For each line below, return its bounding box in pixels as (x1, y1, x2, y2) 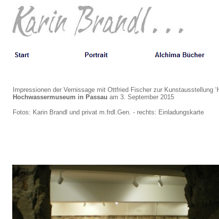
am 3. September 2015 (109, 93, 176, 101)
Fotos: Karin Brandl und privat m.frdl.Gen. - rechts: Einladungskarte (13, 109, 204, 116)
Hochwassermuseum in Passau (13, 93, 109, 101)
